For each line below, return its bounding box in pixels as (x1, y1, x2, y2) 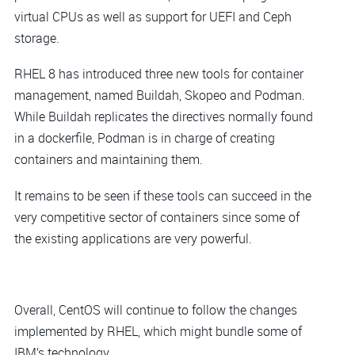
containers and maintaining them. (14, 151, 203, 169)
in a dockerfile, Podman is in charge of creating (14, 129, 275, 147)
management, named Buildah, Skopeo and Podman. (14, 86, 305, 105)
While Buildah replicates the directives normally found (14, 108, 313, 126)
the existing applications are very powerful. (14, 229, 252, 247)
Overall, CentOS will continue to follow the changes (14, 301, 297, 319)
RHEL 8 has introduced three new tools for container (14, 65, 303, 83)
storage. (14, 29, 59, 47)
